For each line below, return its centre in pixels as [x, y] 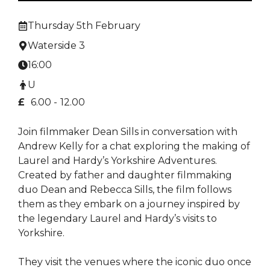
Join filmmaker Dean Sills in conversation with [128, 131]
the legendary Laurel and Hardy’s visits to [118, 218]
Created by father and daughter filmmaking [125, 175]
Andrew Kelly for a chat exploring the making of [134, 146]
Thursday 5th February [84, 25]
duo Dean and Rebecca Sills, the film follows [125, 189]
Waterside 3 [56, 45]
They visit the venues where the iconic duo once [135, 262]
